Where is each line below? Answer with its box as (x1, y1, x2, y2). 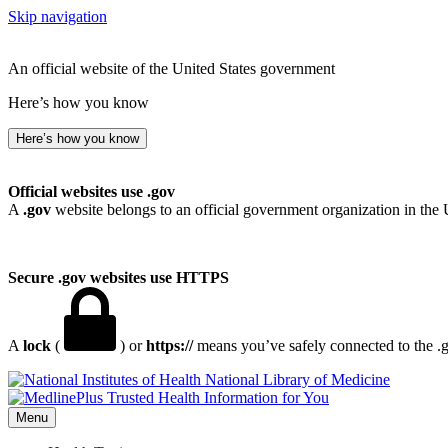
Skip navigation (8, 8, 107, 25)
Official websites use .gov (8, 183, 175, 200)
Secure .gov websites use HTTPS (8, 269, 229, 286)
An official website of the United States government (8, 60, 335, 77)
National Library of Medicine (205, 371, 390, 388)
